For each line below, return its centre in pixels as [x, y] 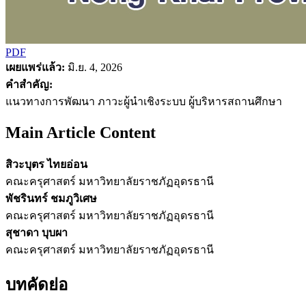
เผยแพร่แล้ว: [35, 67]
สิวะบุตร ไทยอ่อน [46, 164]
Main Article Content [81, 132]
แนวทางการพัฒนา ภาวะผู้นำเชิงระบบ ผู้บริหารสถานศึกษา [144, 101]
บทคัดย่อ [37, 285]
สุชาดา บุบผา [37, 232]
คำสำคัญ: [29, 84]
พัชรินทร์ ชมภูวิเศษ [51, 198]
